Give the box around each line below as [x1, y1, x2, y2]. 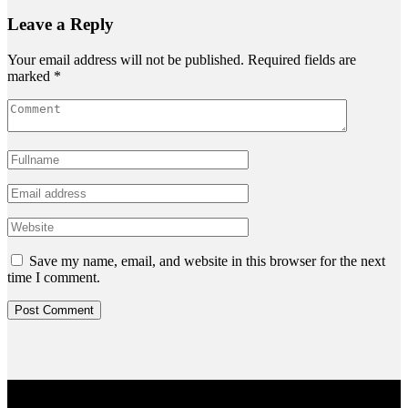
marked [7, 68, 54, 85]
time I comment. [7, 270, 100, 286]
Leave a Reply [7, 15, 114, 35]
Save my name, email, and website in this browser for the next [29, 253, 385, 270]
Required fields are [248, 52, 356, 68]
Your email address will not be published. [7, 52, 244, 68]
